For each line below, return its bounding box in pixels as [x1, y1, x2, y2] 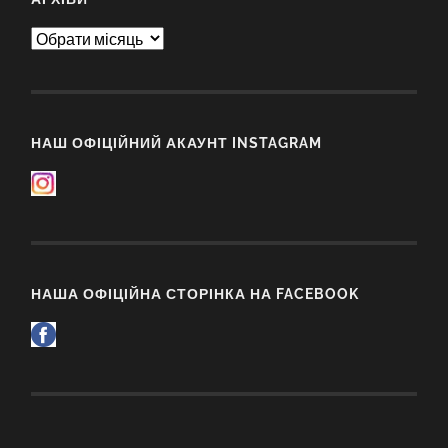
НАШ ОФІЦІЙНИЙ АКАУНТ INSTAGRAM [31, 133, 323, 151]
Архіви [30, 26, 81, 46]
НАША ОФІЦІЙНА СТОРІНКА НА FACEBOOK [31, 285, 360, 303]
